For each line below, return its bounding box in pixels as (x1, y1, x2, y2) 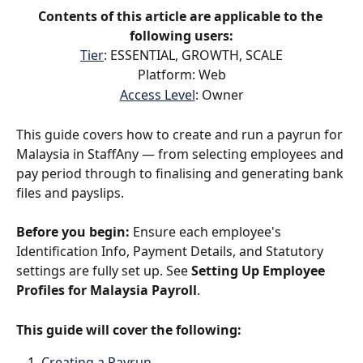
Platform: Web (137, 66, 226, 84)
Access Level (119, 85, 195, 104)
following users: (130, 27, 233, 45)
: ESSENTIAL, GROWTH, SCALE (104, 46, 283, 64)
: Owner (194, 85, 244, 104)
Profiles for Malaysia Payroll (16, 281, 197, 300)
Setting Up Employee (191, 262, 328, 280)
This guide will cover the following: (16, 320, 241, 339)
